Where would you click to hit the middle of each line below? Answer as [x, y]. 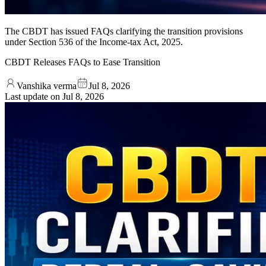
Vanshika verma [47, 85]
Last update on [34, 96]
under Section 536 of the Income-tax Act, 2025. [94, 42]
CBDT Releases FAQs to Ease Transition [83, 62]
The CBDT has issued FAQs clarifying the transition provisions [124, 31]
